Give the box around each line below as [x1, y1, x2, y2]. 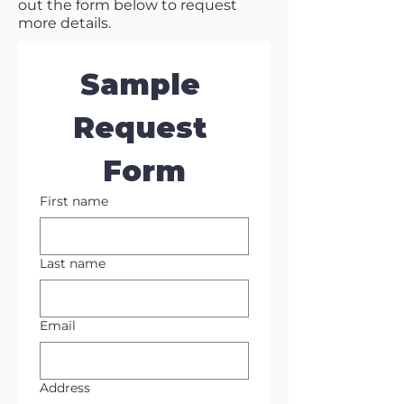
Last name [40, 255, 106, 271]
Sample [79, 67, 200, 102]
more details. [18, 14, 111, 32]
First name [40, 193, 108, 209]
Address [40, 380, 90, 396]
